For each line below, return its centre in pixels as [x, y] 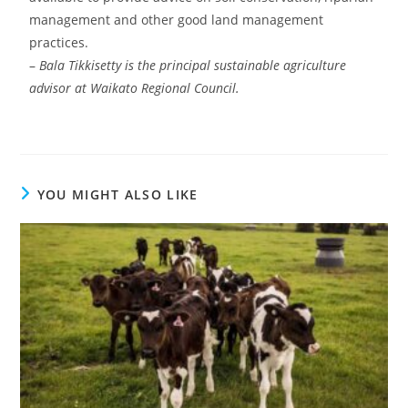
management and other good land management [177, 19]
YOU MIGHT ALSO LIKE [117, 194]
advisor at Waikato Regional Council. [135, 87]
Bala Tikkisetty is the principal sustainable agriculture [191, 65]
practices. [59, 42]
